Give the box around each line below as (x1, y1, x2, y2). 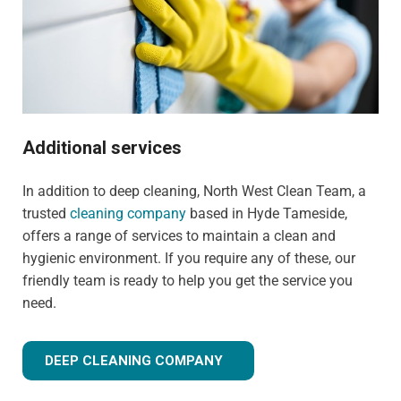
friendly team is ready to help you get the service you (22, 272, 353, 290)
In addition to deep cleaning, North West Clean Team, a (22, 183, 366, 200)
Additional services (22, 137, 182, 159)
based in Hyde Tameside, (186, 205, 347, 223)
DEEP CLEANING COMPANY (45, 353, 223, 370)
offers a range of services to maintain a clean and (22, 227, 336, 245)
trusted (22, 205, 70, 223)
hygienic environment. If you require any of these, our (22, 250, 355, 268)
